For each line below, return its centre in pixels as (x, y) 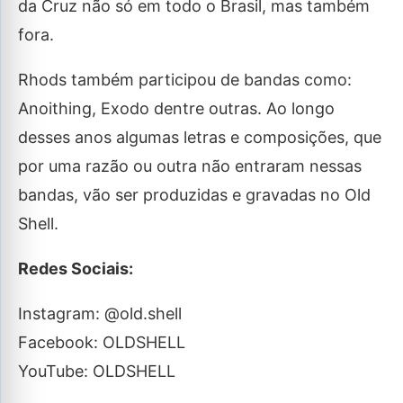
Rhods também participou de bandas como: (185, 80)
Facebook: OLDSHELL (102, 342)
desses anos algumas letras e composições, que (200, 137)
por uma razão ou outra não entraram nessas (190, 166)
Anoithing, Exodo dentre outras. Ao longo (176, 108)
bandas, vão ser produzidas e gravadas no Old (194, 195)
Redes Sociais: (76, 269)
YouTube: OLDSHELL (97, 371)
